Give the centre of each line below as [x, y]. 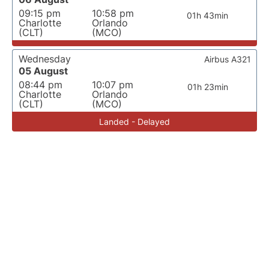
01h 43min [208, 15]
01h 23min [207, 87]
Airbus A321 [228, 59]
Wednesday [45, 59]
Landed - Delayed [134, 122]
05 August [43, 71]
